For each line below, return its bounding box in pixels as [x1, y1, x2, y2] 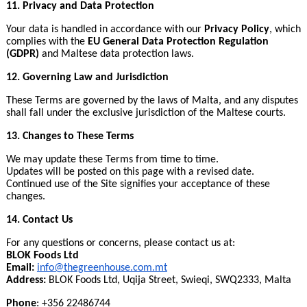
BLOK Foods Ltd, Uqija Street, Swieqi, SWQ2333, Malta [45, 275, 291, 286]
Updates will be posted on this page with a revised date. [5, 167, 254, 177]
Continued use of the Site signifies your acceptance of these [5, 179, 270, 190]
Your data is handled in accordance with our [5, 24, 204, 35]
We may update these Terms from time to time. [5, 154, 219, 165]
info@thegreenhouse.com [36, 262, 152, 273]
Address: [5, 275, 46, 286]
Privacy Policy [204, 24, 269, 35]
